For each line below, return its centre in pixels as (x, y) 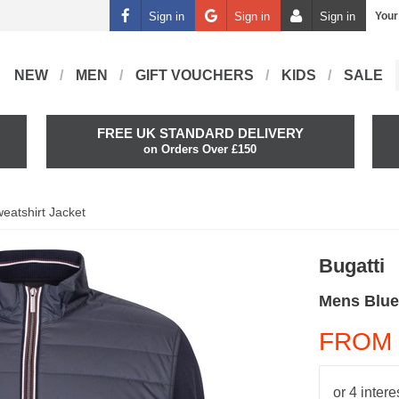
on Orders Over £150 (200, 149)
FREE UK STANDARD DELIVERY (200, 133)
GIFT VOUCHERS (195, 75)
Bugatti (352, 266)
